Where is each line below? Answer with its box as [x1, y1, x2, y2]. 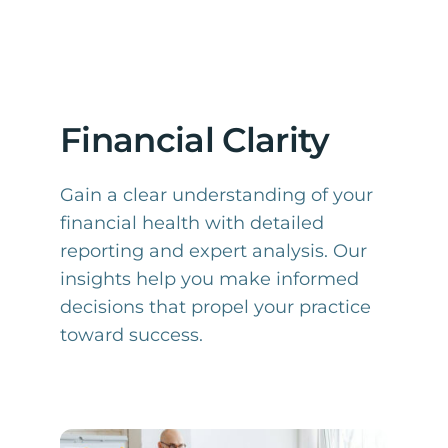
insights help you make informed [60, 268, 359, 291]
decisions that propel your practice [60, 296, 371, 319]
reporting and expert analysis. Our [60, 240, 367, 263]
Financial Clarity [60, 119, 330, 161]
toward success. [60, 324, 203, 347]
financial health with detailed [60, 212, 324, 235]
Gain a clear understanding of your [60, 184, 373, 207]
